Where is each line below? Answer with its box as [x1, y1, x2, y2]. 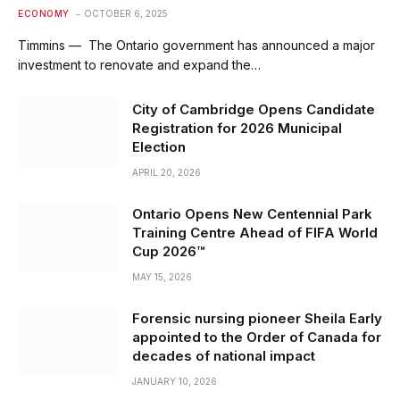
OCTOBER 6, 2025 [83, 7, 168, 19]
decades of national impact [132, 346, 315, 364]
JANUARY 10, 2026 [132, 375, 217, 387]
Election [132, 137, 186, 155]
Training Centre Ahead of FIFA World [132, 223, 378, 241]
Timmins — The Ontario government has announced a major [18, 37, 375, 53]
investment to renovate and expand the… [18, 56, 261, 72]
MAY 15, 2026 [132, 271, 192, 282]
